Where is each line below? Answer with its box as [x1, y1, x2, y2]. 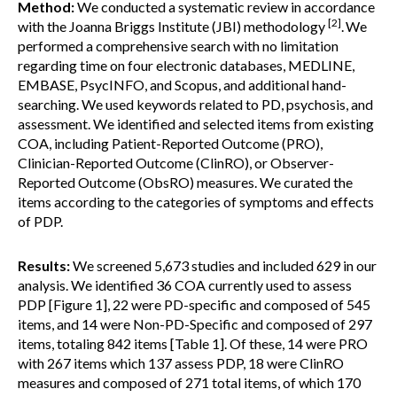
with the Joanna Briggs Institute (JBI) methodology [18, 18, 328, 35]
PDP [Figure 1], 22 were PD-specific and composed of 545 [18, 296, 370, 313]
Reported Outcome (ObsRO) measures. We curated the [18, 174, 353, 191]
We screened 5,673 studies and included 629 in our [70, 257, 377, 274]
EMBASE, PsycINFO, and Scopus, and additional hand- [18, 76, 346, 93]
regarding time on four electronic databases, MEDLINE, [18, 57, 354, 74]
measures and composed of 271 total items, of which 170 [18, 374, 361, 391]
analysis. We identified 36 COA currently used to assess [18, 276, 352, 293]
